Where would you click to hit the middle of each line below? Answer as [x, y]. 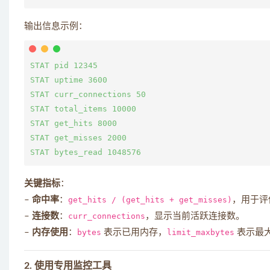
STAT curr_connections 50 [88, 94]
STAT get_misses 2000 [78, 138]
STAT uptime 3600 [69, 80]
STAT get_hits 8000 [74, 123]
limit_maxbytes [201, 232]
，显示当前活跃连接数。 [195, 216]
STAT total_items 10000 [83, 109]
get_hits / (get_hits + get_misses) [150, 200]
